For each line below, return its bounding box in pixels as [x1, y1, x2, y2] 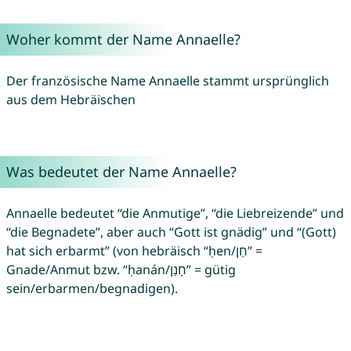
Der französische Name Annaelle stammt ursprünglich [5, 72, 329, 90]
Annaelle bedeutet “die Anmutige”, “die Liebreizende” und [5, 204, 344, 223]
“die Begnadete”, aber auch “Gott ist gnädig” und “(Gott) [5, 223, 336, 241]
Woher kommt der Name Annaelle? [5, 30, 241, 49]
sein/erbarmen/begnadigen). [5, 280, 178, 298]
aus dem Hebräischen [5, 91, 136, 109]
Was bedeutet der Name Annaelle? [5, 162, 237, 182]
